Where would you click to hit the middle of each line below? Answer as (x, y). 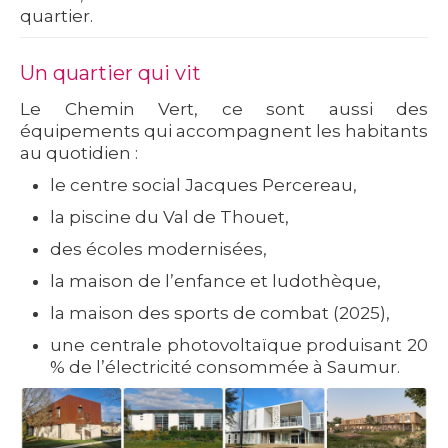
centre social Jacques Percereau (211, 184)
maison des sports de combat (199, 312)
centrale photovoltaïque (195, 344)
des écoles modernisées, (158, 248)
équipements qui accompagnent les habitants (224, 130)
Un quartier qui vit (110, 72)
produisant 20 (364, 344)
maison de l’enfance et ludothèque (223, 280)
